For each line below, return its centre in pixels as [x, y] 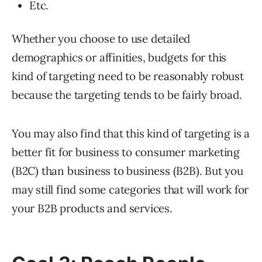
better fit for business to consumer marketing [126, 152]
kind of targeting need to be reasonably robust [128, 76]
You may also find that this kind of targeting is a [131, 134]
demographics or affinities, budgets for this [119, 58]
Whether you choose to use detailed [101, 39]
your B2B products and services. [92, 208]
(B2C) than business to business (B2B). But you [127, 171]
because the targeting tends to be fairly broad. [127, 95]
